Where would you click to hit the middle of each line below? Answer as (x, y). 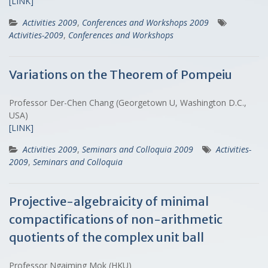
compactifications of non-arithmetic (116, 219)
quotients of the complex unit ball (106, 237)
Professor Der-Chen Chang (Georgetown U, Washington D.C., (128, 102)
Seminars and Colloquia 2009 (138, 149)
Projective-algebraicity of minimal (109, 201)
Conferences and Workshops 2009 (145, 22)
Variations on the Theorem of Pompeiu (121, 74)
